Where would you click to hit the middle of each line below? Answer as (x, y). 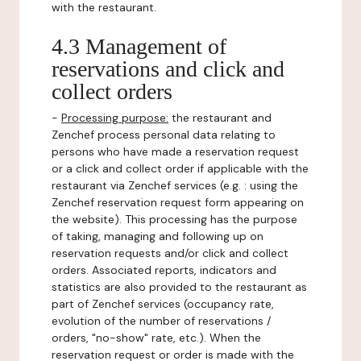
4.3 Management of (139, 46)
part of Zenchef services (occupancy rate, (163, 304)
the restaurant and (220, 118)
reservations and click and (168, 69)
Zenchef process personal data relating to (164, 135)
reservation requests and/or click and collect (170, 253)
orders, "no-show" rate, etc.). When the (156, 338)
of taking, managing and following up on (158, 236)
